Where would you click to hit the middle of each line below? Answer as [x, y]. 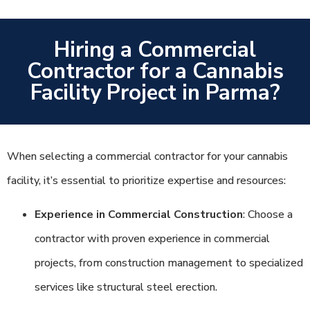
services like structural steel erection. [126, 288]
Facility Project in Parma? [155, 92]
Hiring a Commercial [155, 49]
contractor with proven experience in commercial [152, 239]
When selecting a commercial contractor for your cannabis [147, 156]
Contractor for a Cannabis [155, 71]
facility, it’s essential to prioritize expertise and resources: [146, 180]
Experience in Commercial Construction [139, 215]
